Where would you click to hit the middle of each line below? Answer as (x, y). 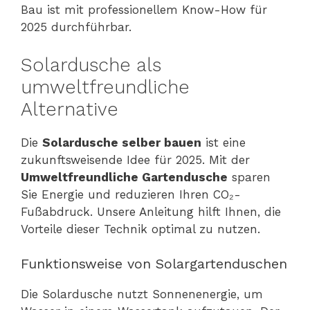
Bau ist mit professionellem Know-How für (144, 10)
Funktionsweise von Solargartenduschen (154, 264)
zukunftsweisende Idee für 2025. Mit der (135, 159)
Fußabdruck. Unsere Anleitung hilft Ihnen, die (151, 211)
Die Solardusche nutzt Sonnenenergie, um (142, 294)
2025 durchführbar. (76, 27)
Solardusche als (91, 65)
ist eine (224, 142)
